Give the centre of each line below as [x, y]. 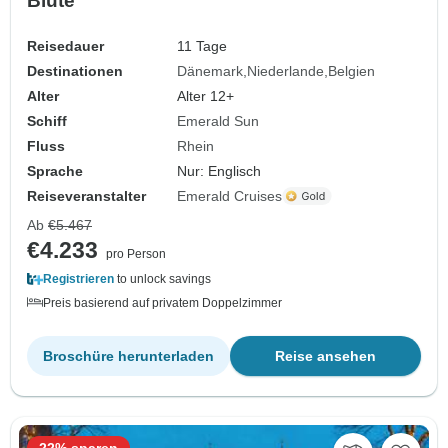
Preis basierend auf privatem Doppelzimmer [162, 302]
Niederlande [286, 70]
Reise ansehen [325, 355]
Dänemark [210, 70]
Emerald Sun [218, 120]
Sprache [55, 170]
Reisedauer [65, 45]
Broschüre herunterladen [128, 355]
